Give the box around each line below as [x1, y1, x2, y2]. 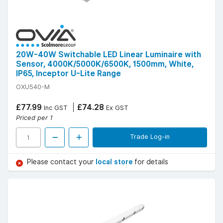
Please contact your [27, 158, 96, 166]
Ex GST [104, 104, 128, 112]
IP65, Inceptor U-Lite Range [16, 69, 121, 79]
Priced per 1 [16, 113, 53, 122]
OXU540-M [16, 83, 50, 91]
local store [96, 158, 134, 166]
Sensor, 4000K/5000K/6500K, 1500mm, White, [16, 59, 194, 69]
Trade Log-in [130, 132, 170, 141]
